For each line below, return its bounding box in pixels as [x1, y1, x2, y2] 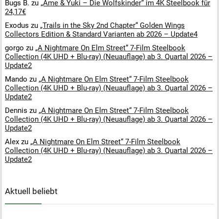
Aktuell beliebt [5, 186, 58, 196]
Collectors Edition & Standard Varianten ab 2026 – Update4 [5, 30, 197, 39]
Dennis [5, 106, 27, 115]
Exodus [5, 21, 29, 30]
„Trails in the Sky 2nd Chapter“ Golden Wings [40, 21, 185, 30]
